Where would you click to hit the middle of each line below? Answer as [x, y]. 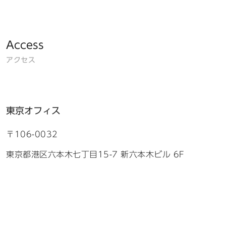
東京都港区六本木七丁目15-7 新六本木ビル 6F [95, 154]
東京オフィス [33, 111]
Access [25, 45]
